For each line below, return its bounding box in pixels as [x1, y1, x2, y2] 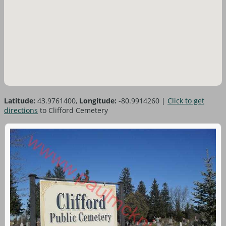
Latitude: [4, 95, 35, 105]
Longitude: [79, 95, 117, 105]
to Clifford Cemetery [38, 105, 108, 115]
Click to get [167, 95, 204, 105]
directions [4, 105, 38, 115]
